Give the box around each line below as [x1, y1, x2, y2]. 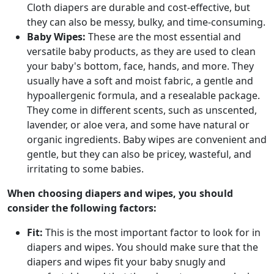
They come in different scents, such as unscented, [27, 103, 257, 117]
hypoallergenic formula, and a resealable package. [27, 89, 260, 102]
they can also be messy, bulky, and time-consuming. [27, 15, 265, 29]
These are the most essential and [86, 30, 241, 43]
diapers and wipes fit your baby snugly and [27, 255, 226, 268]
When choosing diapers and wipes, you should [7, 187, 233, 200]
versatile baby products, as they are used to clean [27, 45, 256, 58]
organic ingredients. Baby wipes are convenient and [27, 133, 267, 146]
